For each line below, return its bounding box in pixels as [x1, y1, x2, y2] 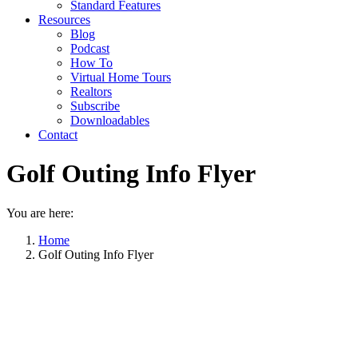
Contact [38, 128, 78, 141]
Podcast [70, 42, 109, 55]
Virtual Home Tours [70, 70, 171, 84]
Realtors [70, 85, 112, 98]
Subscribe [70, 99, 120, 113]
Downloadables [70, 113, 149, 127]
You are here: [6, 205, 74, 220]
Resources [38, 13, 90, 26]
